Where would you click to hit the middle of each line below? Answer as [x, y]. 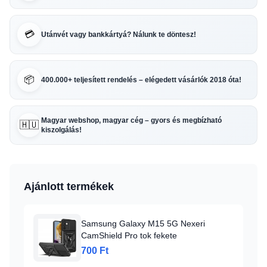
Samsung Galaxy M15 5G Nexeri [143, 223]
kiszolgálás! [61, 130]
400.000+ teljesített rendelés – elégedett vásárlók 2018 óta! [141, 80]
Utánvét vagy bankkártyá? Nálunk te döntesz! [119, 35]
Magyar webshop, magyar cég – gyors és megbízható [131, 120]
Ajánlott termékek [69, 187]
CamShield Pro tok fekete [129, 235]
